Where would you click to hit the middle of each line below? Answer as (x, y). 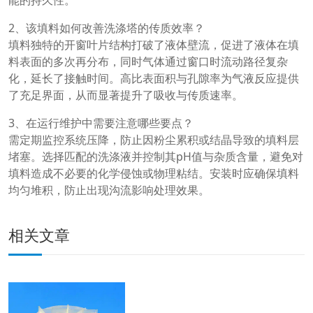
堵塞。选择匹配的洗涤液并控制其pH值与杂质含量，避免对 (156, 157)
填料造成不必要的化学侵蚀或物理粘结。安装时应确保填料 (154, 174)
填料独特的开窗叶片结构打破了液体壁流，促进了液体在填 (154, 45)
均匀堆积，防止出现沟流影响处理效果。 (109, 190)
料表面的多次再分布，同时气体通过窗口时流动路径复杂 (148, 62)
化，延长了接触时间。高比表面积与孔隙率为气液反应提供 (154, 79)
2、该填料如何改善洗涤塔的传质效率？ (107, 28)
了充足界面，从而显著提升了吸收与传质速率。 (126, 95)
